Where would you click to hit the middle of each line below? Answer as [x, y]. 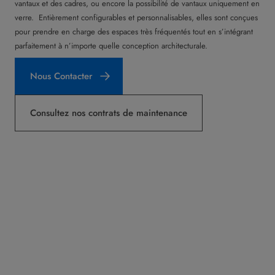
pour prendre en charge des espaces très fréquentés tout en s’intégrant [134, 32]
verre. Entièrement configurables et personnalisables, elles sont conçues [136, 17]
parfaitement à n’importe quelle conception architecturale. [112, 46]
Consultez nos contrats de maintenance [109, 113]
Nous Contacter [61, 76]
